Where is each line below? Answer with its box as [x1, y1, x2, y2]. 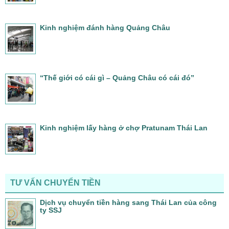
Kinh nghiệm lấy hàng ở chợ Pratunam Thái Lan [40, 123, 208, 132]
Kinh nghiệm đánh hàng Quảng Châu [40, 23, 170, 32]
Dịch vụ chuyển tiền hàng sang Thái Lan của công [40, 198, 217, 207]
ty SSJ [40, 205, 62, 214]
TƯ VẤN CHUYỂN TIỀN [10, 178, 101, 187]
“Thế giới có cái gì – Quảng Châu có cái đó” [40, 73, 194, 82]
